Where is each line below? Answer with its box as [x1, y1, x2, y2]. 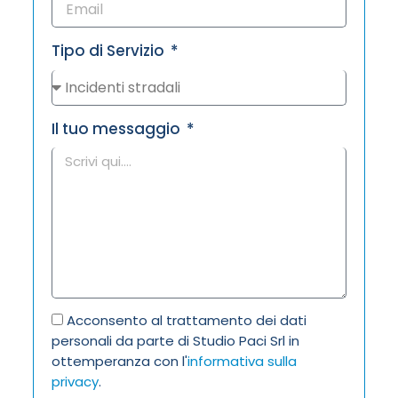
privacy [51, 372, 99, 392]
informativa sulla [187, 352, 297, 371]
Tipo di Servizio [51, 40, 168, 62]
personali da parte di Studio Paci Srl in [51, 331, 299, 351]
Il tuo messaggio [51, 117, 184, 139]
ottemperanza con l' [51, 352, 187, 371]
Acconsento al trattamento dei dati [66, 311, 306, 330]
